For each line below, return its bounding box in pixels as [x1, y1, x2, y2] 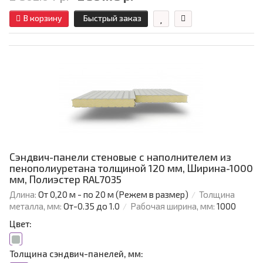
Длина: [9, 189, 36, 200]
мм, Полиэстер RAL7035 [9, 173, 122, 186]
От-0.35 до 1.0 [63, 201, 120, 212]
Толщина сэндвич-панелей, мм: [9, 248, 143, 259]
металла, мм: [9, 201, 62, 212]
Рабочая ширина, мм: [130, 201, 215, 212]
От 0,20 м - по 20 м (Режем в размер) [38, 189, 188, 200]
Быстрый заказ [83, 13, 141, 23]
